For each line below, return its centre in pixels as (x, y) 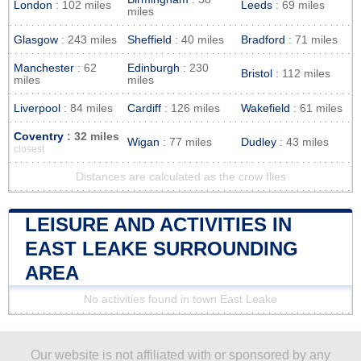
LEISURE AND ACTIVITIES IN (158, 224)
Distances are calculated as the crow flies (180, 176)
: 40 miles (198, 39)
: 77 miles (186, 142)
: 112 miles (301, 73)
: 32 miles (91, 136)
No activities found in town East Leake (180, 299)
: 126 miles (191, 108)
